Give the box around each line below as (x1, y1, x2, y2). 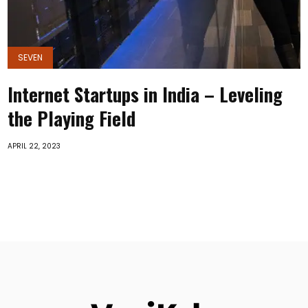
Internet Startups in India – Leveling (8, 80, 283, 108)
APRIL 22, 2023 (8, 141, 61, 151)
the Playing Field (8, 104, 136, 132)
